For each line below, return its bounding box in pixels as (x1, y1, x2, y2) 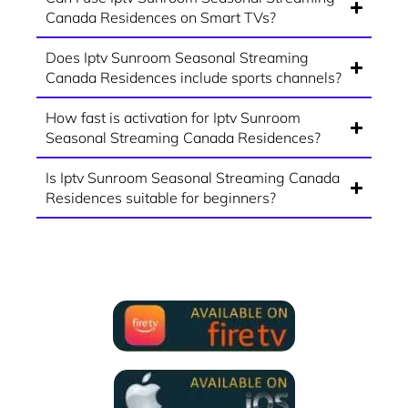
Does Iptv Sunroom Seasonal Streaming (46, 48, 309, 67)
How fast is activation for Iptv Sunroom (46, 108, 301, 127)
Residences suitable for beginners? (46, 189, 276, 208)
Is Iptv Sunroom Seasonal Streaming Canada (46, 168, 340, 188)
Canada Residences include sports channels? (46, 68, 342, 87)
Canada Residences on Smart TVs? (46, 8, 276, 27)
